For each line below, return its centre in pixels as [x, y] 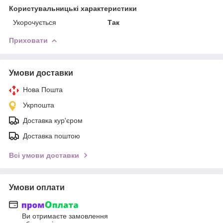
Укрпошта [39, 105]
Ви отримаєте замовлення [65, 216]
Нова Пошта [43, 89]
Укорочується [35, 22]
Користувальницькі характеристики [73, 8]
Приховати [28, 40]
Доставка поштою [52, 136]
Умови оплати [37, 187]
